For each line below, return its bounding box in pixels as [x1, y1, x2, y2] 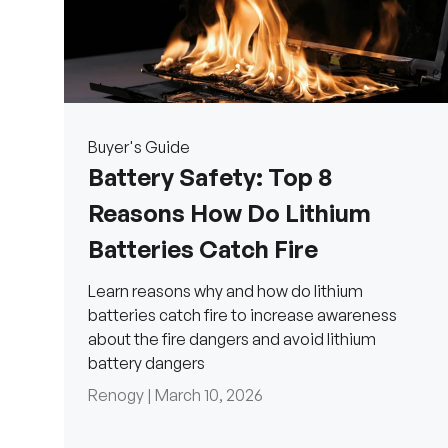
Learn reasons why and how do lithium [88, 281, 363, 302]
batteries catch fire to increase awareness [88, 305, 397, 326]
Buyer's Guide [88, 137, 190, 158]
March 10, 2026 [155, 385, 263, 406]
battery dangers [88, 353, 205, 374]
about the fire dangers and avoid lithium [88, 329, 376, 350]
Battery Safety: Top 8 [88, 162, 332, 193]
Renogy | [88, 385, 155, 406]
